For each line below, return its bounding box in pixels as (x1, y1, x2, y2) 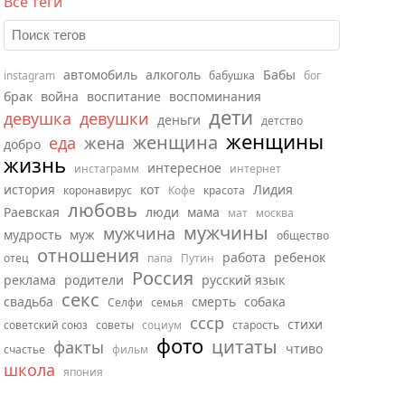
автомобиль (63, 66, 137, 83)
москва (256, 205, 294, 221)
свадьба (4, 293, 53, 310)
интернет (230, 161, 281, 176)
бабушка (209, 68, 255, 83)
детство (261, 113, 303, 128)
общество (277, 228, 329, 243)
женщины (226, 127, 324, 155)
